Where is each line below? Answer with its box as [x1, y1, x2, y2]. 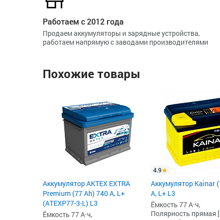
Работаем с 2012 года [43, 16, 124, 27]
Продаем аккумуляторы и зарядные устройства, [43, 28, 200, 38]
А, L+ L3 [151, 189, 175, 198]
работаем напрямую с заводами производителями [43, 37, 208, 47]
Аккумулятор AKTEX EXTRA [43, 179, 130, 188]
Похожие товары [43, 66, 140, 82]
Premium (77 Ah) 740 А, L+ [43, 189, 125, 198]
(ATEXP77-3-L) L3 [43, 198, 98, 208]
